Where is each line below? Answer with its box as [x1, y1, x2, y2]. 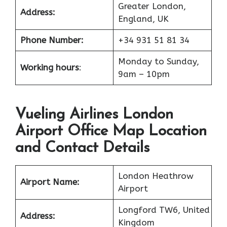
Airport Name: [20, 177, 80, 187]
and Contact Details [15, 140, 149, 157]
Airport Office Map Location [15, 124, 207, 140]
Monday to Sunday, [118, 56, 199, 66]
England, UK [118, 13, 169, 24]
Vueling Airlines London [15, 107, 173, 123]
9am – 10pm [118, 68, 170, 79]
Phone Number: [20, 34, 84, 45]
